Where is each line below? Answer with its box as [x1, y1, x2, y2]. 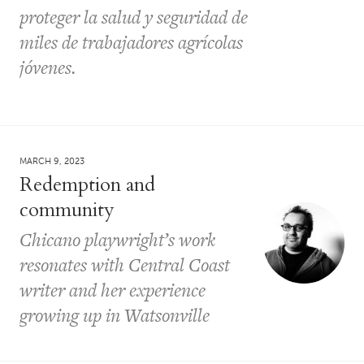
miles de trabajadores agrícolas [19, 28, 243, 55]
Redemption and [19, 171, 155, 199]
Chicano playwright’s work [19, 227, 215, 253]
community [19, 197, 115, 224]
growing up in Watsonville [19, 302, 210, 329]
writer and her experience [19, 277, 206, 304]
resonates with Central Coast [19, 252, 230, 279]
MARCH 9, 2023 [19, 156, 84, 167]
